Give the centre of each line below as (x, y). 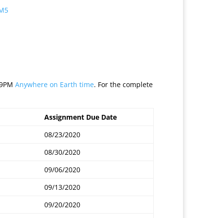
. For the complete (123, 84)
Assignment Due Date (81, 117)
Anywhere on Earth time (54, 84)
